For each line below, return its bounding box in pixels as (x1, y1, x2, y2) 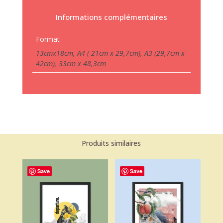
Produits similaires (82, 138, 141, 148)
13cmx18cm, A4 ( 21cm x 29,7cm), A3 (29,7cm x (35, 48, 185, 58)
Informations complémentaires (55, 11, 167, 22)
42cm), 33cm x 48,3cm (35, 58, 106, 68)
